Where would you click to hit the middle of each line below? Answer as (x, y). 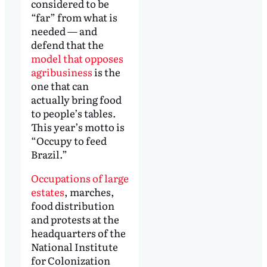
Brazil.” (49, 154)
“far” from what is (74, 17)
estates (47, 191)
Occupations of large (80, 178)
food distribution (72, 205)
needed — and (64, 30)
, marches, (89, 191)
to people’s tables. (73, 113)
